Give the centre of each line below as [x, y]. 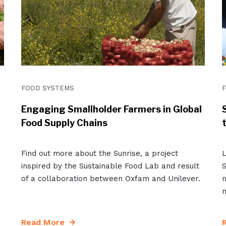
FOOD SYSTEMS [47, 88]
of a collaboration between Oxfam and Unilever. [110, 178]
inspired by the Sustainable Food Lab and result [110, 166]
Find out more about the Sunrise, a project [99, 153]
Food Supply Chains [64, 123]
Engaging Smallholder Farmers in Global [111, 109]
